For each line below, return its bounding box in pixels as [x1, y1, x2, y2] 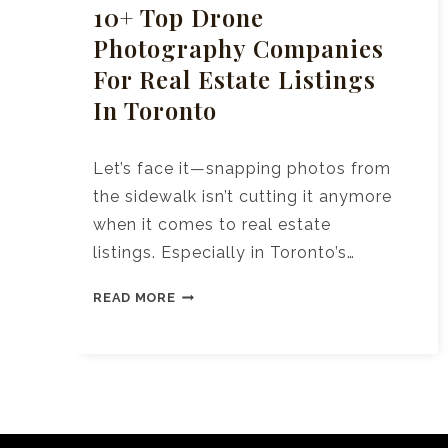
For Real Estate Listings [93, 63, 377, 96]
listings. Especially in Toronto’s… [93, 243, 356, 263]
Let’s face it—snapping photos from [93, 159, 392, 179]
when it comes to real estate [93, 215, 332, 235]
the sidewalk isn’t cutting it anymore [93, 187, 393, 207]
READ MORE [93, 290, 176, 306]
